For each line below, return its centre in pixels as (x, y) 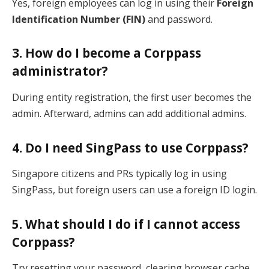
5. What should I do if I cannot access (126, 224)
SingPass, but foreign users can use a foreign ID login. (134, 189)
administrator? (60, 71)
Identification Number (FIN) (79, 19)
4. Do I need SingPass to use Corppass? (130, 147)
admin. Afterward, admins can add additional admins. (129, 113)
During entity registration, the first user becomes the (132, 97)
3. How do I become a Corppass (107, 53)
